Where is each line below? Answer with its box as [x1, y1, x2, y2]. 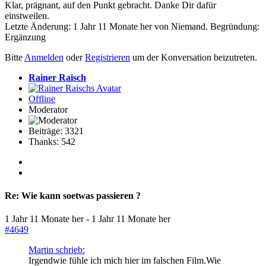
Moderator [28, 104, 68, 115]
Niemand [171, 21, 205, 31]
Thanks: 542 [28, 136, 75, 147]
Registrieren [85, 52, 130, 62]
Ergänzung [5, 31, 46, 42]
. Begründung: [205, 21, 259, 31]
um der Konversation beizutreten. [130, 52, 257, 62]
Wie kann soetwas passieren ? [19, 191, 141, 201]
